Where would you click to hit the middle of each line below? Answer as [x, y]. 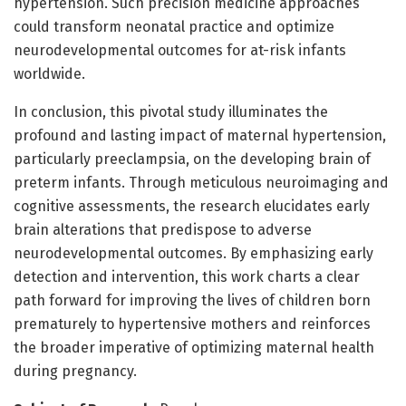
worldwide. [49, 74]
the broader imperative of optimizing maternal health [194, 348]
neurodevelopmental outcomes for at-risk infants [180, 51]
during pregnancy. [75, 372]
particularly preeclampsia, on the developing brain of [192, 159]
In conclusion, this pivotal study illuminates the [171, 112]
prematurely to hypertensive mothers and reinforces [192, 324]
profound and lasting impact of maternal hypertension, [200, 136]
